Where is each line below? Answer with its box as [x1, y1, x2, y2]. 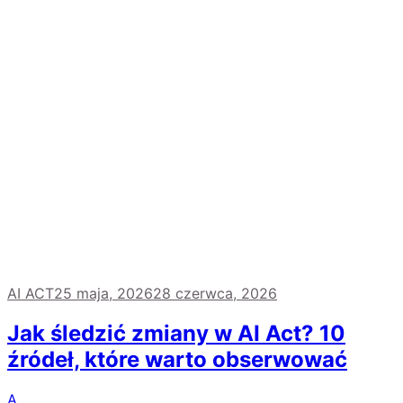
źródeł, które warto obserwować [7, 345, 347, 372]
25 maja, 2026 [54, 283, 153, 302]
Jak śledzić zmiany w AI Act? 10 [7, 319, 345, 346]
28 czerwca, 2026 [153, 283, 277, 302]
